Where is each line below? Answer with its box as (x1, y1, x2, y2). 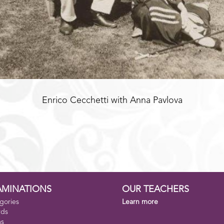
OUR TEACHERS (122, 185, 189, 194)
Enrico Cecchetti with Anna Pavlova (41, 96, 182, 105)
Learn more (122, 198, 158, 206)
